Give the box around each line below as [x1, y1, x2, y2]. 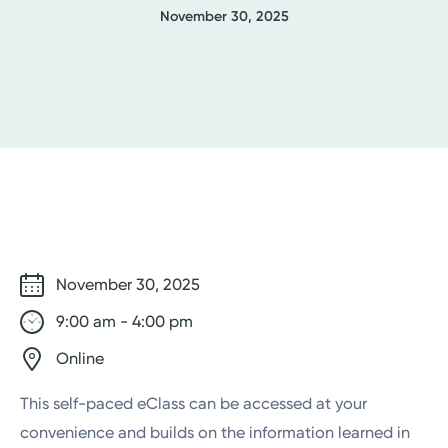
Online [52, 348, 105, 368]
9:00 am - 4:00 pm [52, 311, 194, 331]
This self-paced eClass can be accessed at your [20, 394, 368, 414]
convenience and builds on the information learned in [20, 423, 411, 443]
